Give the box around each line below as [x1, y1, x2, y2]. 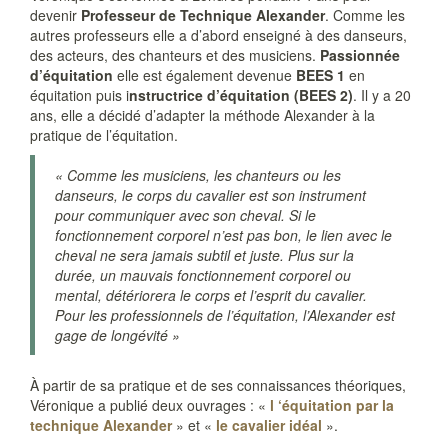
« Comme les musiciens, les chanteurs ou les [55, 165, 341, 185]
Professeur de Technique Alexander [81, 5, 325, 25]
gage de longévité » [55, 325, 180, 345]
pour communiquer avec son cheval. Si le [55, 205, 316, 225]
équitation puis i [30, 85, 129, 105]
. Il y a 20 [353, 85, 411, 105]
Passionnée [320, 45, 400, 65]
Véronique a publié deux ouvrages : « [30, 395, 270, 415]
